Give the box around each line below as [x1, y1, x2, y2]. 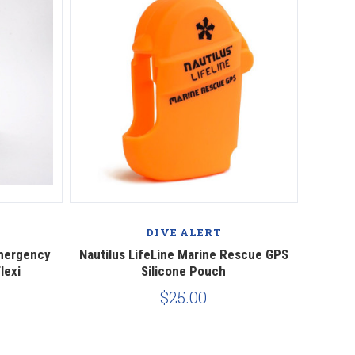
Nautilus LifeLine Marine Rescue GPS [78, 246, 288, 262]
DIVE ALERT [146, 224, 222, 239]
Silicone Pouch [141, 262, 227, 279]
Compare [155, 198, 212, 216]
